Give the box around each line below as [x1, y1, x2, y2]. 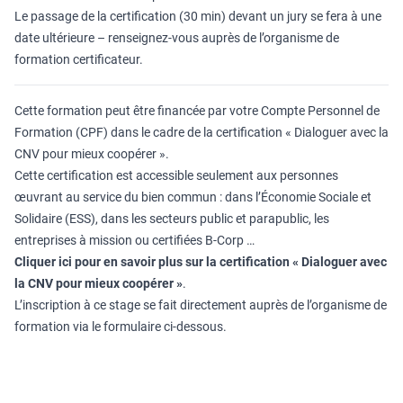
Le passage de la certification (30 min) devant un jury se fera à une [14, 9, 381, 23]
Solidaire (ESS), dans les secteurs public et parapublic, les [14, 211, 329, 226]
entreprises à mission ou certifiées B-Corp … [14, 233, 255, 247]
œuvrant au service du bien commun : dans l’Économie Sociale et [14, 190, 372, 204]
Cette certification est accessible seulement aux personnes [14, 168, 338, 183]
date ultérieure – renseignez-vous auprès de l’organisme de [14, 31, 339, 45]
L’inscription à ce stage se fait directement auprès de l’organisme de [14, 298, 387, 312]
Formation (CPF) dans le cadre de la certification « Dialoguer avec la [14, 125, 389, 139]
